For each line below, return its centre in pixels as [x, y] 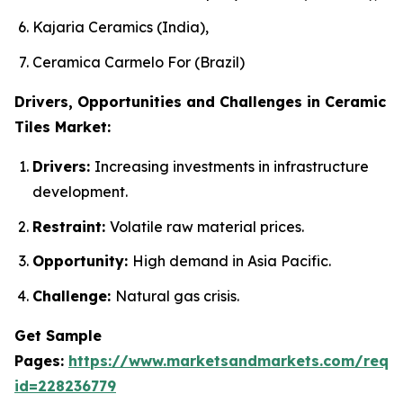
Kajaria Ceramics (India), [121, 27]
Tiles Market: [63, 126]
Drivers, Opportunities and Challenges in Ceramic [200, 101]
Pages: [41, 360]
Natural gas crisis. [177, 296]
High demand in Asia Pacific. [232, 261]
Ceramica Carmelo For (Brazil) [139, 62]
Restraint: [71, 226]
